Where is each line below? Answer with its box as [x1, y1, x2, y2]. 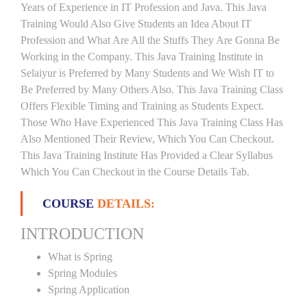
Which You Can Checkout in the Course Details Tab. [21, 166, 249, 177]
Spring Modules [48, 267, 117, 279]
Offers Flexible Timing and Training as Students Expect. [21, 100, 264, 112]
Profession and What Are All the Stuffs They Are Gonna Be [21, 34, 280, 46]
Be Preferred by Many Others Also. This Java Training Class [21, 84, 283, 95]
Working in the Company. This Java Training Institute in [21, 51, 263, 62]
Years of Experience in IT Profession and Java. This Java [21, 1, 267, 13]
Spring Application [48, 284, 130, 295]
